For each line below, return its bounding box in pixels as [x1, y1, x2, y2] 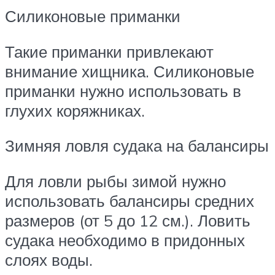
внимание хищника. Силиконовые [5, 61, 254, 81]
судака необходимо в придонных [5, 230, 245, 250]
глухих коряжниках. [5, 100, 145, 120]
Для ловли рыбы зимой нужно [5, 171, 226, 192]
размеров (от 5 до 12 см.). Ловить [5, 211, 250, 231]
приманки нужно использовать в [5, 80, 241, 101]
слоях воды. [5, 250, 93, 270]
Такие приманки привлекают [5, 41, 214, 61]
